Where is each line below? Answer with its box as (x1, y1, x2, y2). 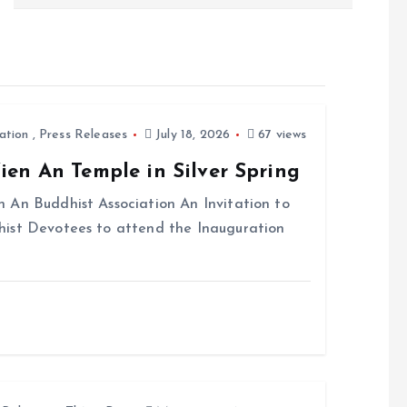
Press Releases (38, 128, 128, 142)
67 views (254, 128, 307, 142)
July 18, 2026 (152, 128, 231, 142)
